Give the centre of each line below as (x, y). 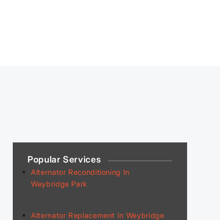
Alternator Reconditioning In (80, 172)
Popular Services (64, 159)
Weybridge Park (59, 184)
